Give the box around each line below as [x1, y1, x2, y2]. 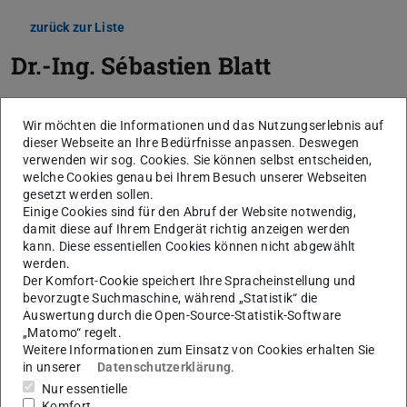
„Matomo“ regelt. [23, 324, 122, 340]
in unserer [23, 359, 84, 374]
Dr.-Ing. [11, 49, 96, 81]
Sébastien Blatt [101, 49, 272, 81]
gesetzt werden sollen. [23, 186, 154, 202]
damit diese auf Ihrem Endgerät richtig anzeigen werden [23, 221, 351, 236]
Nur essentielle [42, 381, 128, 396]
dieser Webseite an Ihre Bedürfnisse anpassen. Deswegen [23, 134, 360, 150]
